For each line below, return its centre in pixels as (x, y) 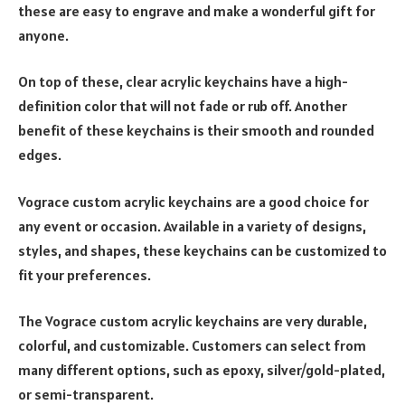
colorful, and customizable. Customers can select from (192, 346)
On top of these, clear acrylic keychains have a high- (183, 82)
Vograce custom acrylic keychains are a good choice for (193, 201)
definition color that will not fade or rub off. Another (183, 106)
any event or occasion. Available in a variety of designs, (192, 226)
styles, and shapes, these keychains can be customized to (202, 250)
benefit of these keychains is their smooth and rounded (196, 131)
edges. (40, 155)
